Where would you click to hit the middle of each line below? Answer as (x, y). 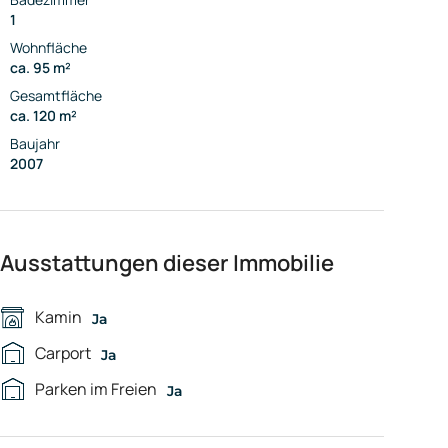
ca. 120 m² (43, 116)
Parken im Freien (96, 389)
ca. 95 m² (40, 68)
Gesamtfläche (56, 96)
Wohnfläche (48, 48)
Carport (63, 353)
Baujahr (35, 144)
